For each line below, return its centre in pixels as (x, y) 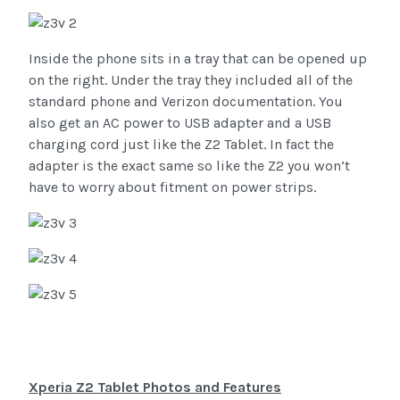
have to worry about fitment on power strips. (172, 187)
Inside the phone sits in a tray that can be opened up (198, 59)
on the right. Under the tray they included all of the (191, 80)
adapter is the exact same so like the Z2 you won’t (189, 166)
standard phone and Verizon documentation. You (186, 102)
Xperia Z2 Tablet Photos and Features (155, 387)
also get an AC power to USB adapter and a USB (180, 123)
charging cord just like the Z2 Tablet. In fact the (181, 145)
